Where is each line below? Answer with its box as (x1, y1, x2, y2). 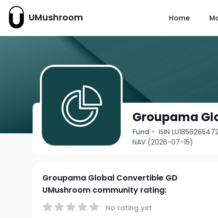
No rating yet (106, 202, 152, 213)
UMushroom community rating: (42, 184, 167, 196)
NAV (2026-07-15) (132, 137, 194, 147)
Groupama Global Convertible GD (42, 172, 178, 183)
